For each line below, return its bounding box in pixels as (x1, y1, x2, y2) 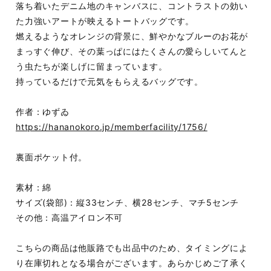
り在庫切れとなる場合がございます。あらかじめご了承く (16, 258, 248, 268)
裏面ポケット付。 (16, 152, 88, 162)
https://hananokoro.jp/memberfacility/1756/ (16, 122, 207, 132)
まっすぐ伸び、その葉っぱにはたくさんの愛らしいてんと (16, 46, 248, 56)
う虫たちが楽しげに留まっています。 (16, 61, 168, 71)
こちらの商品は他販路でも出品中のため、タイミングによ (16, 243, 248, 253)
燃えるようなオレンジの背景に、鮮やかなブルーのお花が (16, 31, 248, 41)
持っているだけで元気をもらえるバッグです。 (16, 76, 203, 87)
